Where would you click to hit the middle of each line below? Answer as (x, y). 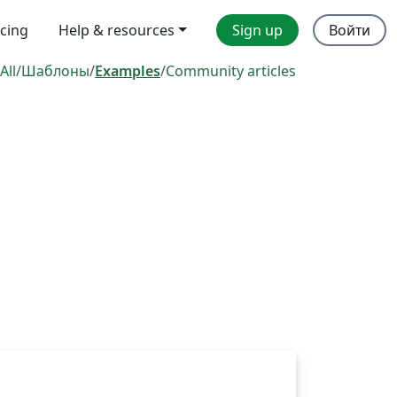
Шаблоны (55, 71)
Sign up (257, 30)
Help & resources (117, 30)
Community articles (231, 71)
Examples (128, 71)
